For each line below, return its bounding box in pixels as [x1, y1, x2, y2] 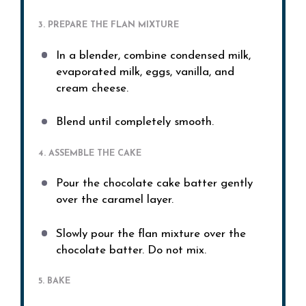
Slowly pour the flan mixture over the [55, 227, 246, 240]
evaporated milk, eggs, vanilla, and [55, 66, 234, 78]
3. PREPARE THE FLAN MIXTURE [38, 20, 180, 30]
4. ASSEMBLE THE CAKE [38, 148, 142, 158]
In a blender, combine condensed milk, [55, 49, 251, 61]
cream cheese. [55, 82, 128, 94]
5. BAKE [38, 277, 71, 286]
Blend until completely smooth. [55, 116, 214, 128]
